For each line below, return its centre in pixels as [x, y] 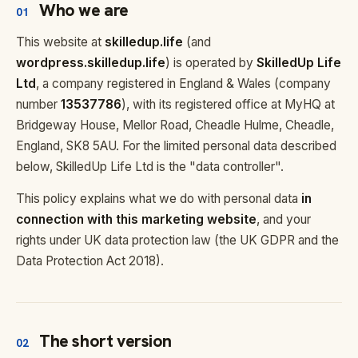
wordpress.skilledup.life [91, 63]
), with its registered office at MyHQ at [228, 104]
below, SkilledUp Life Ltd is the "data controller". [150, 167]
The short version [106, 341]
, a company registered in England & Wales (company [183, 84]
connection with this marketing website [136, 219]
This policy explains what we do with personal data [159, 199]
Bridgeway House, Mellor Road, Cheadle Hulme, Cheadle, [175, 125]
